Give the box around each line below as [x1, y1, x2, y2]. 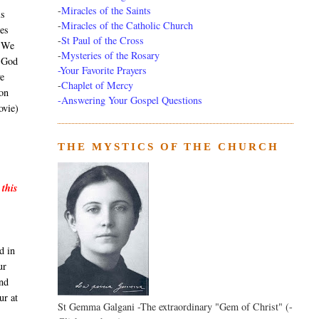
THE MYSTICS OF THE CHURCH [57, 141, 279, 153]
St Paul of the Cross [61, 33, 144, 48]
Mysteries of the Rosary [61, 48, 159, 63]
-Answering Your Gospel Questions [57, 93, 202, 108]
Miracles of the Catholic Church [61, 19, 193, 33]
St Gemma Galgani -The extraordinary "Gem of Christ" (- [57, 300, 293, 314]
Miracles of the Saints [61, 4, 151, 18]
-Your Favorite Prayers [57, 63, 147, 78]
